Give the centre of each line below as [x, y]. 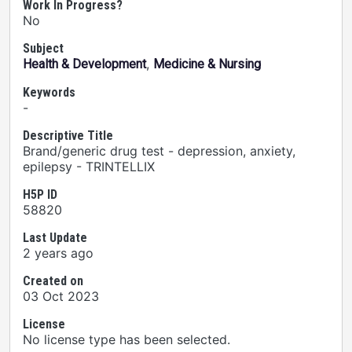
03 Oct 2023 [61, 296]
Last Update [55, 238]
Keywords [49, 92]
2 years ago [58, 253]
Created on [53, 281]
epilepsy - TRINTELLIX [89, 167]
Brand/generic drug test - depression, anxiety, [159, 151]
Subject [43, 48]
